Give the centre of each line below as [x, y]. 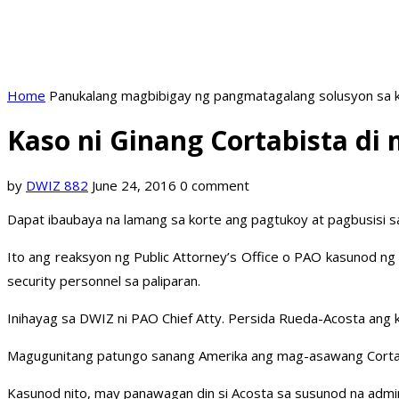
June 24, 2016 [134, 186]
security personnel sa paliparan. [104, 281]
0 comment [215, 186]
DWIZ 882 [57, 186]
